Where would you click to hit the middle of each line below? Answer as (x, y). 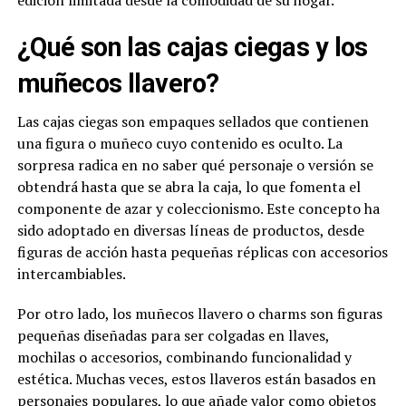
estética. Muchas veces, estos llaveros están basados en (196, 379)
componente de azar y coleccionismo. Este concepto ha (198, 209)
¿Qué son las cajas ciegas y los (192, 48)
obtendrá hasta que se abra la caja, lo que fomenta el (188, 187)
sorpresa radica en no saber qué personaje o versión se (195, 165)
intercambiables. (71, 274)
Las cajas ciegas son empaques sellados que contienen (193, 122)
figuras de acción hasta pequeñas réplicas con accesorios (202, 252)
